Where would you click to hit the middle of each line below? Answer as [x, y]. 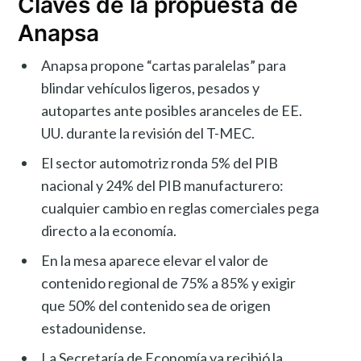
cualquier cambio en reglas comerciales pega [180, 208]
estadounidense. [94, 328]
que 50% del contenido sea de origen [156, 306]
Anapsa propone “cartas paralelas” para [164, 66]
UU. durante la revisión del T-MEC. [148, 133]
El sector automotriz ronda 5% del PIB [160, 163]
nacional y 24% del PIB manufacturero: [163, 186]
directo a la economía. [109, 231]
